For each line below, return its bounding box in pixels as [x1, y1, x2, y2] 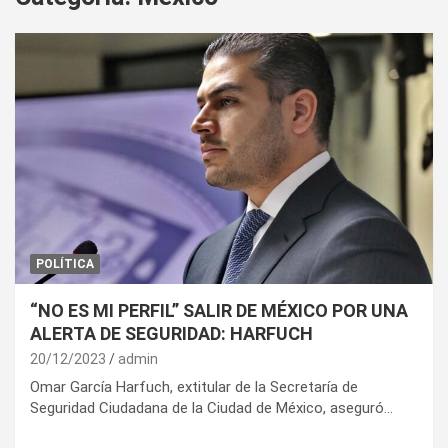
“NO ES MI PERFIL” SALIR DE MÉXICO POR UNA [30, 300, 408, 322]
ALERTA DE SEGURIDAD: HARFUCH [30, 323, 313, 345]
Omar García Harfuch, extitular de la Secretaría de [30, 378, 358, 397]
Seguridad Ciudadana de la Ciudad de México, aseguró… [30, 399, 393, 418]
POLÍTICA [36, 257, 94, 272]
